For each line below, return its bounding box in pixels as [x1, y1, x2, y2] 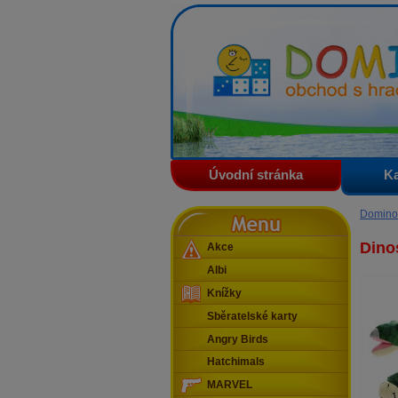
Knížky [207, 288, 242, 299]
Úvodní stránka [209, 167, 303, 183]
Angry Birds [207, 333, 268, 345]
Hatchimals [207, 356, 265, 368]
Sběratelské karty [207, 310, 298, 322]
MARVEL [207, 379, 252, 391]
